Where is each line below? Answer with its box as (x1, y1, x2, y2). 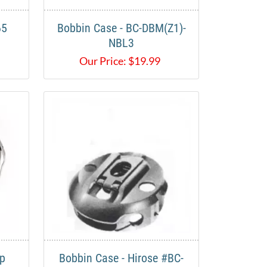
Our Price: (79, 54, 126, 68)
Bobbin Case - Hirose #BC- (59, 251, 184, 266)
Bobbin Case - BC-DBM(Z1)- (57, 21, 186, 36)
